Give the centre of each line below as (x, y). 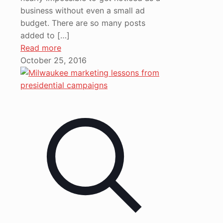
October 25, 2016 (54, 60)
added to (38, 35)
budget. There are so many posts (83, 23)
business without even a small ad (83, 10)
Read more (41, 48)
